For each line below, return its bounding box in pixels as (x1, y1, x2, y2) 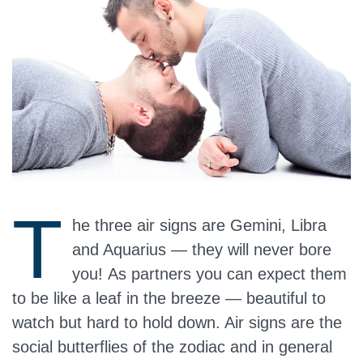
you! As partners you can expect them (72, 265, 347, 283)
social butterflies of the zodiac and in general (12, 338, 332, 356)
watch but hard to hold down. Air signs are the (12, 314, 342, 331)
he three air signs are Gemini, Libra (72, 216, 327, 234)
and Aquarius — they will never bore (72, 241, 331, 258)
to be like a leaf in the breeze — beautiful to (12, 289, 326, 307)
